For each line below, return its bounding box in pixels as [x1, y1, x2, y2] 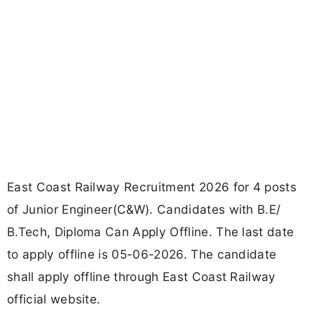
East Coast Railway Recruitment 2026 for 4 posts [7, 179, 297, 195]
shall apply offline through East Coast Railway [7, 269, 276, 285]
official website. [7, 292, 101, 307]
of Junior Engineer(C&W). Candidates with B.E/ [7, 202, 281, 217]
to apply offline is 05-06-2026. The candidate [7, 247, 277, 262]
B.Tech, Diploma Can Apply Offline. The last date [7, 224, 294, 240]
